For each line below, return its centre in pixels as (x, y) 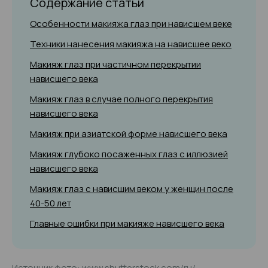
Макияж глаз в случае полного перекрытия (121, 99)
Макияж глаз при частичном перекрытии (115, 64)
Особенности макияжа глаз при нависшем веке (131, 24)
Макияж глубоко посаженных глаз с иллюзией (129, 154)
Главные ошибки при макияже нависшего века (127, 223)
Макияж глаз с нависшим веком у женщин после (132, 189)
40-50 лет (51, 203)
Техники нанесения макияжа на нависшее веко (131, 44)
